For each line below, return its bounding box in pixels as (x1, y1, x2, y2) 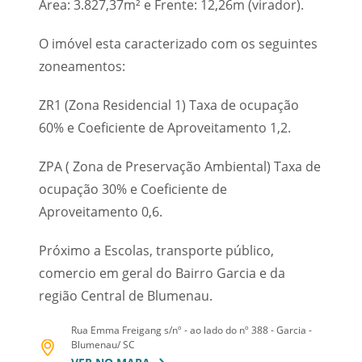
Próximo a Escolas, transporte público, (38, 242, 274, 259)
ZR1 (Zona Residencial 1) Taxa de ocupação (38, 96, 299, 114)
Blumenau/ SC (70, 338, 135, 351)
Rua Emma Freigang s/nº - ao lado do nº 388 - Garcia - (70, 323, 312, 337)
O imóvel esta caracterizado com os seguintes (38, 35, 318, 53)
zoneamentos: (38, 57, 125, 75)
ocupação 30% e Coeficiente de (38, 180, 227, 198)
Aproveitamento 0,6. (38, 203, 162, 221)
